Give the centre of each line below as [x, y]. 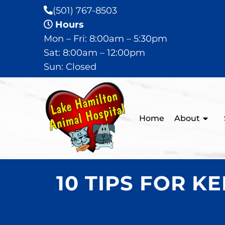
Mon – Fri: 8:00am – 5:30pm [105, 39]
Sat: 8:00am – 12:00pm [94, 53]
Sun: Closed [70, 67]
